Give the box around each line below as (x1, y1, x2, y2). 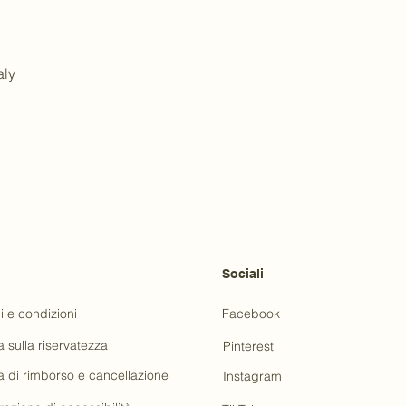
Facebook (221, 305, 280, 322)
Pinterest (222, 338, 274, 354)
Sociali (221, 266, 264, 281)
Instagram (222, 368, 282, 384)
